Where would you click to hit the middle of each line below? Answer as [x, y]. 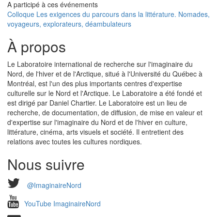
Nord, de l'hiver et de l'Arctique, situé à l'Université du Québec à [105, 74]
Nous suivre [46, 164]
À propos [37, 46]
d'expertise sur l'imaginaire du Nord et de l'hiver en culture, [97, 122]
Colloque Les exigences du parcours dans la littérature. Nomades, [108, 14]
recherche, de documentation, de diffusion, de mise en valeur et [105, 113]
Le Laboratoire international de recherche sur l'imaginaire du [100, 64]
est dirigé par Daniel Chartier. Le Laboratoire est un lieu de [97, 103]
